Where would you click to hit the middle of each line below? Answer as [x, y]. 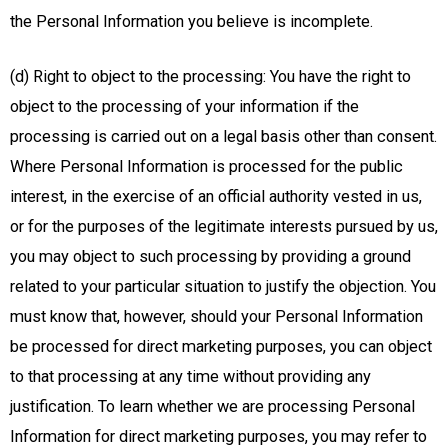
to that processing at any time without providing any [190, 377]
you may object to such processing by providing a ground [210, 257]
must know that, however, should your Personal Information [216, 317]
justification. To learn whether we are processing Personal [212, 407]
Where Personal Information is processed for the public [206, 167]
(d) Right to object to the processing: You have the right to [210, 77]
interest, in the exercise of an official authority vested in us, [216, 197]
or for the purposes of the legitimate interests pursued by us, [224, 227]
